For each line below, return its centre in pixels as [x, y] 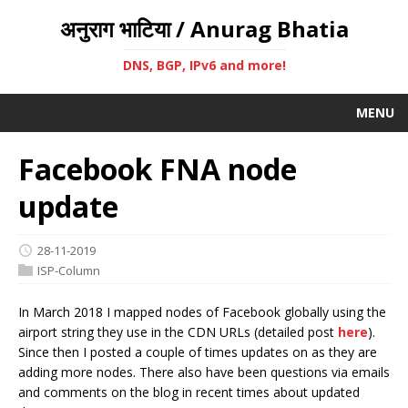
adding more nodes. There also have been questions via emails [204, 372]
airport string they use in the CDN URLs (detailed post [178, 332]
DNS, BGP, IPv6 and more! [204, 65]
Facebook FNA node [158, 169]
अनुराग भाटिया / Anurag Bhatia [204, 29]
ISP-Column [69, 270]
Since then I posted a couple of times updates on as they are [198, 352]
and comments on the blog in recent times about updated [189, 393]
